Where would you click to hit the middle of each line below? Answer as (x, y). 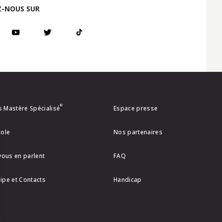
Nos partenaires (138, 132)
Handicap (128, 180)
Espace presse (136, 108)
